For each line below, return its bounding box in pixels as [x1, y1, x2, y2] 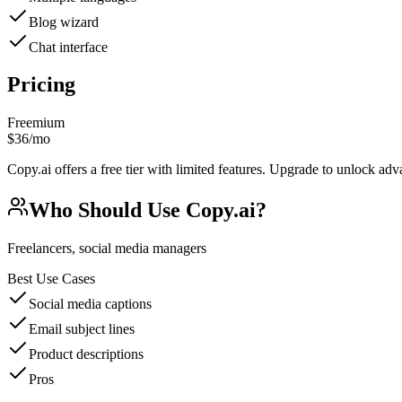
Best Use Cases [7, 271, 95, 287]
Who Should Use [29, 198, 186, 223]
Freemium [7, 115, 65, 131]
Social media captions [29, 296, 152, 312]
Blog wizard [29, 13, 99, 30]
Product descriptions [29, 346, 144, 363]
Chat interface [29, 39, 108, 55]
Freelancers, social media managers [7, 240, 206, 257]
